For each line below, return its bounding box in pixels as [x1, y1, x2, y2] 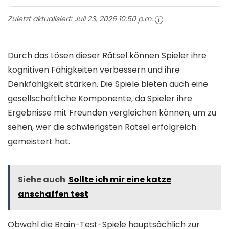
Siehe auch [18, 173, 65, 186]
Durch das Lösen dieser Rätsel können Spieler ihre [8, 49, 207, 61]
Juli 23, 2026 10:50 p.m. [74, 14, 153, 25]
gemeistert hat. [8, 135, 70, 147]
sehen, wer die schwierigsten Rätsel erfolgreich [8, 121, 196, 133]
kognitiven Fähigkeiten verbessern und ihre [8, 63, 180, 76]
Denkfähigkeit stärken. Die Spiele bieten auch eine [8, 78, 208, 90]
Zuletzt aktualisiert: [8, 14, 74, 25]
